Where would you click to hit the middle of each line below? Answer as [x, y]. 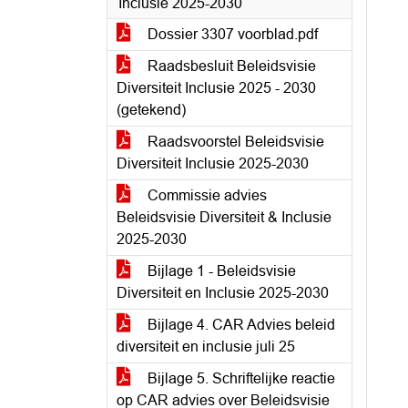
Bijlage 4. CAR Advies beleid [240, 325]
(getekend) [151, 110]
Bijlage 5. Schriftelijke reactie [240, 378]
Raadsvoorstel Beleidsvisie [234, 142]
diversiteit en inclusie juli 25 [206, 347]
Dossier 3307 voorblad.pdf [231, 34]
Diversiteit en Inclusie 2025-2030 [223, 293]
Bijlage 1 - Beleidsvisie [220, 271]
